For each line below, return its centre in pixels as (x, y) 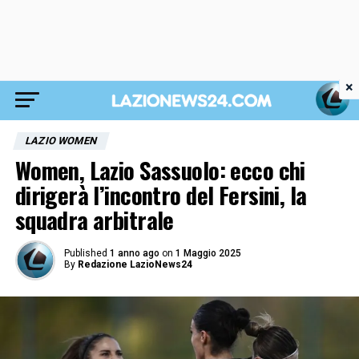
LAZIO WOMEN (61, 141)
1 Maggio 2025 (208, 253)
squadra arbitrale (94, 220)
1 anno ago (134, 253)
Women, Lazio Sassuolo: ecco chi (160, 170)
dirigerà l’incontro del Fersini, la (161, 195)
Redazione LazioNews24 (135, 264)
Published (85, 253)
